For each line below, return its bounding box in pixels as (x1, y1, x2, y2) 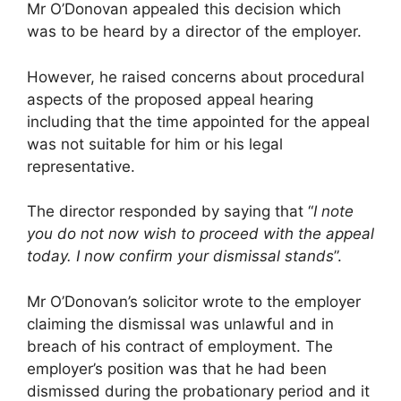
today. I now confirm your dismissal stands (27, 247, 334, 266)
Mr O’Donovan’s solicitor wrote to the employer (27, 292, 361, 311)
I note (313, 202, 354, 221)
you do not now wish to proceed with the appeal (27, 225, 374, 243)
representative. (27, 157, 135, 175)
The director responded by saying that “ (27, 202, 313, 221)
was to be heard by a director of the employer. (27, 22, 362, 41)
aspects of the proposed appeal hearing (27, 90, 313, 108)
